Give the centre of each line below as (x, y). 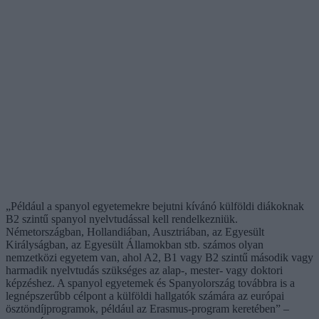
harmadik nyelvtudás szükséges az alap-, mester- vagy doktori (144, 270)
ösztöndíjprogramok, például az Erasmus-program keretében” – (147, 308)
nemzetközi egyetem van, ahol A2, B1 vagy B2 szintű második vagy (159, 257)
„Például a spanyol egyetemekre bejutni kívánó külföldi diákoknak (155, 206)
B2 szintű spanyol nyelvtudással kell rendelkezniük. (122, 219)
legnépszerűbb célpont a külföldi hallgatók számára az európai (145, 296)
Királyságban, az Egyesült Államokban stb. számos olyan (135, 244)
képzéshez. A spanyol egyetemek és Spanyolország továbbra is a (150, 283)
